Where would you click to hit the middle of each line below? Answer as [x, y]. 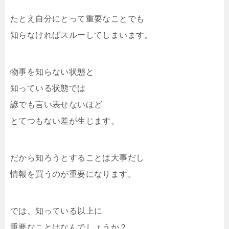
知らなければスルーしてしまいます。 [82, 35]
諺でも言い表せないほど [56, 104]
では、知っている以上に [56, 211]
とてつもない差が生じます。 [65, 121]
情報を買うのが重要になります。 [73, 174]
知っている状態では [48, 88]
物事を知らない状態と [52, 72]
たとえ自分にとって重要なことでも [77, 18]
